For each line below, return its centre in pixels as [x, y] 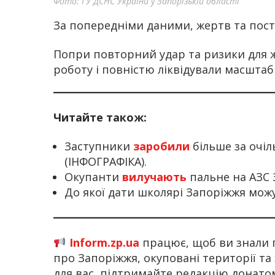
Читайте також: [102, 117]
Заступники [99, 146]
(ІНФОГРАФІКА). [106, 162]
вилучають [156, 177]
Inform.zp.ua [103, 243]
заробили [163, 146]
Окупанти [93, 177]
